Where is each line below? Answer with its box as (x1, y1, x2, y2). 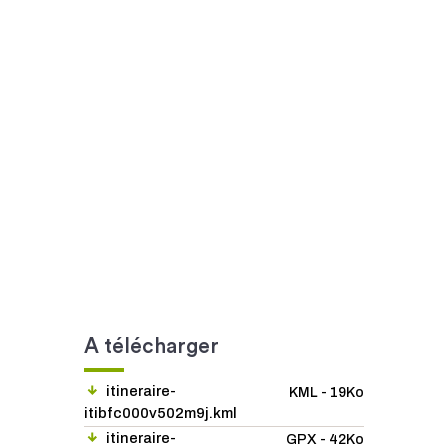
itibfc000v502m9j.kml (84, 405, 237, 421)
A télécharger (84, 336, 219, 357)
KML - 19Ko (289, 385, 364, 400)
